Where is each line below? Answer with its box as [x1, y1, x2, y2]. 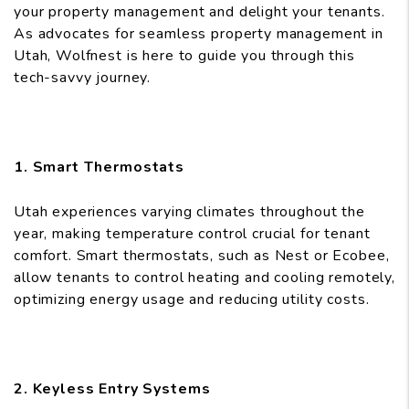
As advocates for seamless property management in [14, 24, 383, 45]
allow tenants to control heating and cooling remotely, [14, 267, 395, 288]
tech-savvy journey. [14, 68, 152, 89]
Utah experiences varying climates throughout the [14, 202, 365, 223]
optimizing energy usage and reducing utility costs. [14, 289, 370, 310]
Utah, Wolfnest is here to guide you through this [14, 46, 355, 67]
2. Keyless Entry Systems [14, 379, 211, 400]
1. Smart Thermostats [14, 157, 184, 178]
